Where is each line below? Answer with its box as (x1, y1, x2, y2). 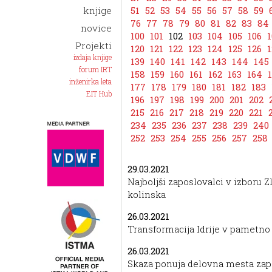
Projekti (75, 39, 112, 52)
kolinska (127, 188, 166, 201)
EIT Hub (86, 89, 112, 98)
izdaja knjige (73, 52, 112, 62)
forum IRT (79, 64, 112, 74)
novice (81, 22, 112, 34)
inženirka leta (69, 76, 112, 86)
